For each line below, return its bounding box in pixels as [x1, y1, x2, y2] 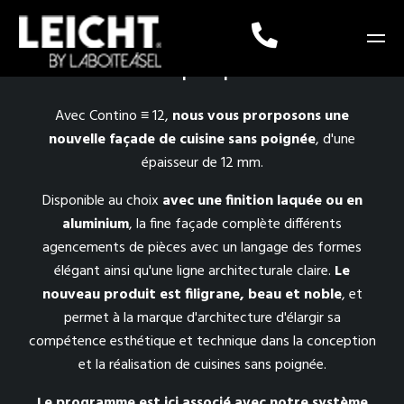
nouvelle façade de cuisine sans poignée [49, 128, 316, 151]
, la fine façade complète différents [129, 213, 342, 236]
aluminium [62, 213, 129, 236]
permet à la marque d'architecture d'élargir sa [63, 307, 341, 330]
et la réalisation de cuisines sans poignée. [78, 353, 326, 377]
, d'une [316, 128, 355, 151]
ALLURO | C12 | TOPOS [113, 58, 291, 87]
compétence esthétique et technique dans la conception [28, 330, 376, 353]
